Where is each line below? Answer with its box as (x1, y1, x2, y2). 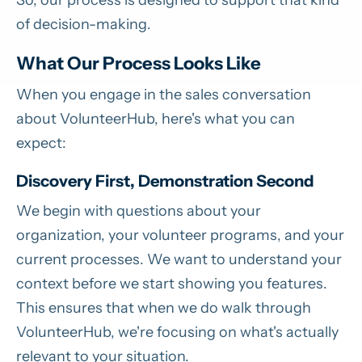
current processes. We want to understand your (16, 250, 342, 268)
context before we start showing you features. (16, 274, 327, 293)
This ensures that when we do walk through (16, 298, 311, 317)
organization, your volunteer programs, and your (16, 225, 344, 244)
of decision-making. (16, 15, 151, 33)
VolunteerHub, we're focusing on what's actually (16, 322, 339, 341)
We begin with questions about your (16, 201, 261, 220)
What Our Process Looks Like (16, 52, 261, 74)
